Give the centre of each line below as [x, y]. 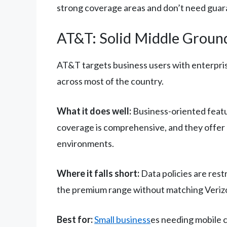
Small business [122, 220]
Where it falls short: [98, 174]
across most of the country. [110, 81]
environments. [85, 144]
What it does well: [94, 111]
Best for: [75, 220]
